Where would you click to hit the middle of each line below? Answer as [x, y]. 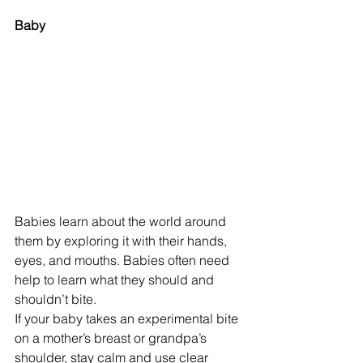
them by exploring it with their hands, [122, 241]
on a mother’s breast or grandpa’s [112, 338]
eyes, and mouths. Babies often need [124, 261]
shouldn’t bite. [56, 299]
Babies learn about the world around [122, 222]
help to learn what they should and [116, 280]
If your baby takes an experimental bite [128, 319]
